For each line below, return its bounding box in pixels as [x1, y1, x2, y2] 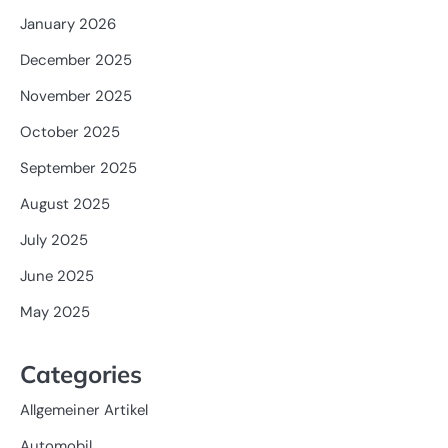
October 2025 [20, 122, 120, 143]
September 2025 [20, 158, 137, 179]
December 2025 [20, 50, 132, 71]
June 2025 [20, 266, 94, 287]
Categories [20, 358, 142, 389]
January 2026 [20, 14, 116, 35]
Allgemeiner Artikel [20, 399, 148, 420]
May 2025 [20, 302, 90, 323]
